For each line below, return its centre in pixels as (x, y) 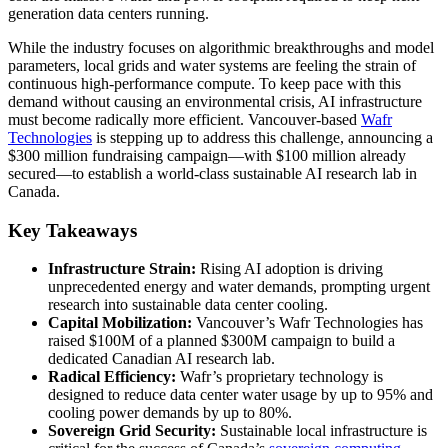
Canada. (34, 191)
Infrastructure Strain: (122, 269)
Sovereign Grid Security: (132, 431)
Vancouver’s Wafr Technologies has (307, 323)
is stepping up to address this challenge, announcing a (262, 137)
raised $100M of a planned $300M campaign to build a (221, 341)
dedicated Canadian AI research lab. (161, 359)
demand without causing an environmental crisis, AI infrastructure (215, 101)
